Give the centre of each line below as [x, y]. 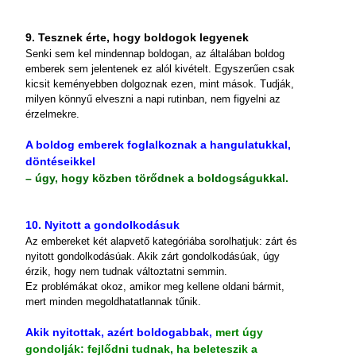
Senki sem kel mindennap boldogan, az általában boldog [155, 54]
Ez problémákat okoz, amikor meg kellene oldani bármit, [155, 286]
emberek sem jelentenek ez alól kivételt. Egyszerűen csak [160, 69]
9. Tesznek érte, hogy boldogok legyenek [137, 37]
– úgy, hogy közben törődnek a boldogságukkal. [157, 178]
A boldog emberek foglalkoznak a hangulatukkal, [158, 145]
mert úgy [239, 332]
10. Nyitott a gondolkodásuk [103, 225]
